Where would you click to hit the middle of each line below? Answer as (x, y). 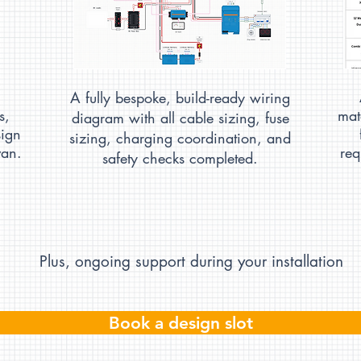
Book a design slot (180, 323)
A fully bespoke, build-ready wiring (180, 98)
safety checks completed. (180, 158)
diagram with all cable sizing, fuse (180, 118)
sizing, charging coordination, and (180, 138)
